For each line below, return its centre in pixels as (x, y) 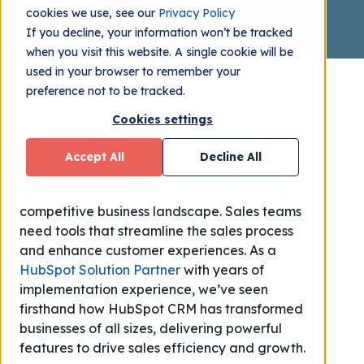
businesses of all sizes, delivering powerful (151, 328)
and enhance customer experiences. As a (148, 250)
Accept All (94, 157)
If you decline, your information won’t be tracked (159, 33)
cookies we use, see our (92, 13)
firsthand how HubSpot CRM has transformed (161, 309)
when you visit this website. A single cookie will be (160, 52)
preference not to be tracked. (106, 91)
